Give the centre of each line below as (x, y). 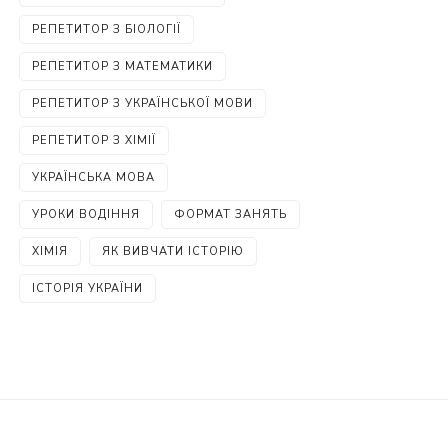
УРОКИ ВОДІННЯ (86, 214)
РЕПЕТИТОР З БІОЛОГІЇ (107, 29)
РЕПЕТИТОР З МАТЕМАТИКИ (123, 66)
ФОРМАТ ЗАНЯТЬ (231, 214)
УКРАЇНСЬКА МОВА (94, 177)
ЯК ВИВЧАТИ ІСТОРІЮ (173, 251)
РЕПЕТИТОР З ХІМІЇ (94, 140)
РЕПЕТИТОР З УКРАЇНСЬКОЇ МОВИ (143, 103)
